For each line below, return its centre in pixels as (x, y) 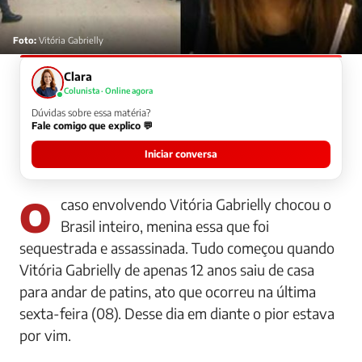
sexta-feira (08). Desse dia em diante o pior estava (177, 313)
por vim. (45, 335)
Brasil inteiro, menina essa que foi (165, 225)
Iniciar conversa (181, 154)
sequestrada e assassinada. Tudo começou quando (177, 247)
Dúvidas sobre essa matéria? (91, 112)
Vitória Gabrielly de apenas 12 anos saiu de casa (167, 269)
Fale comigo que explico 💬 (92, 125)
